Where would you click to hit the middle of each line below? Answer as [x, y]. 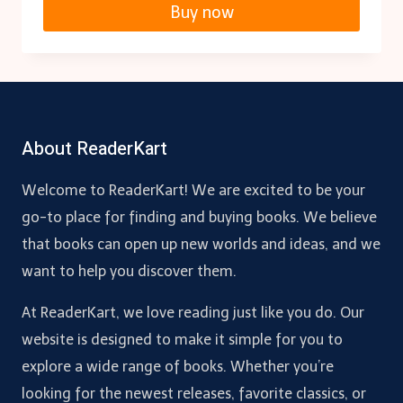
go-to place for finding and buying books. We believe [199, 217]
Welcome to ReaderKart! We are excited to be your [193, 190]
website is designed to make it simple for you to [182, 340]
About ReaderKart [94, 149]
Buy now [201, 12]
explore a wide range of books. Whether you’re [178, 367]
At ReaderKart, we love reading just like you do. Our [193, 313]
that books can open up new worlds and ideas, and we [201, 244]
